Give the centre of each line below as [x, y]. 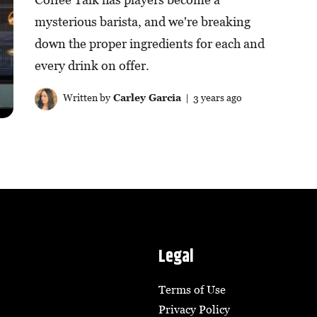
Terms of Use [192, 289]
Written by [85, 98]
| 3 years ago [211, 98]
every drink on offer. [92, 66]
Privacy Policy [194, 309]
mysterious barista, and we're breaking [142, 22]
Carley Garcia [145, 98]
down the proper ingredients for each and [149, 44]
